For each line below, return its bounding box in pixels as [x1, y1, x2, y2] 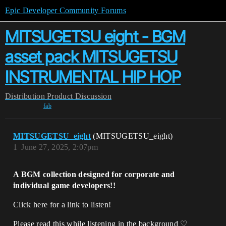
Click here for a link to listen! [13, 200, 111, 209]
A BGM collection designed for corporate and [13, 170, 175, 179]
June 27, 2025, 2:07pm [21, 143, 98, 151]
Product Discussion [47, 92, 111, 100]
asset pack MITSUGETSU [5, 47, 178, 67]
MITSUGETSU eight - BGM [5, 27, 185, 46]
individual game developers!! [13, 181, 116, 190]
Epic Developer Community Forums [5, 6, 126, 15]
